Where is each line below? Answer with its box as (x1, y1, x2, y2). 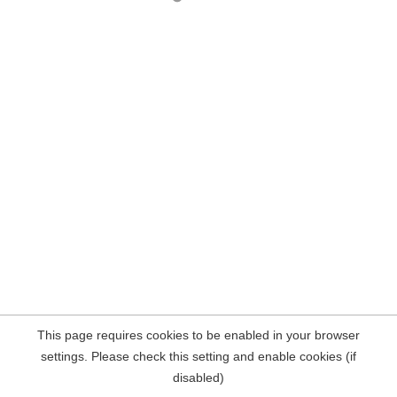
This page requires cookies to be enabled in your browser (37, 328, 360, 342)
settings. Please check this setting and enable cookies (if (41, 349, 356, 363)
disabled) (173, 370, 224, 385)
